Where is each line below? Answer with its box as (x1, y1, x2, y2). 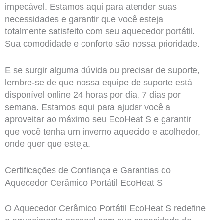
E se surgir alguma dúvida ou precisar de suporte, (4, 65, 200, 75)
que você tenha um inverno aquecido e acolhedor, (4, 126, 200, 137)
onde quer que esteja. (4, 138, 90, 149)
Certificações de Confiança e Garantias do (4, 165, 171, 175)
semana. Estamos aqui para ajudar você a (4, 102, 170, 112)
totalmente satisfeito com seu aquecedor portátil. (4, 27, 195, 37)
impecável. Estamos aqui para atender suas (4, 2, 177, 12)
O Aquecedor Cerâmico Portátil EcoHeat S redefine (4, 203, 206, 213)
